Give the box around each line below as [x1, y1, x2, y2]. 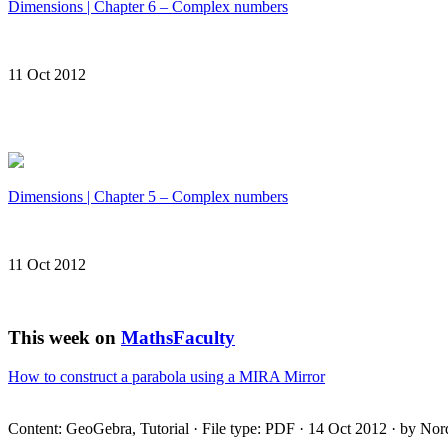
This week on [8, 326, 121, 348]
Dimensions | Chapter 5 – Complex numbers [8, 188, 288, 206]
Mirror [280, 367, 325, 385]
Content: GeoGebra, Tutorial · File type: [8, 419, 265, 437]
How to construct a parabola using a [8, 367, 239, 385]
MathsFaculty [121, 326, 235, 348]
